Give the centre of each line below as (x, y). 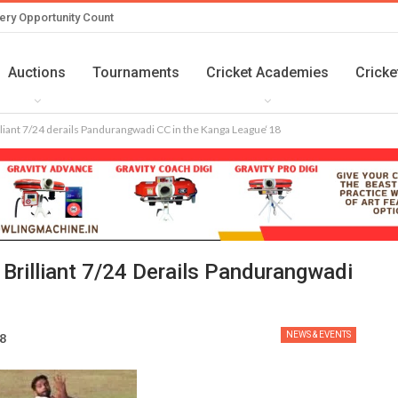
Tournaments (136, 72)
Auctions (37, 72)
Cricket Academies (267, 72)
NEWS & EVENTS (318, 335)
